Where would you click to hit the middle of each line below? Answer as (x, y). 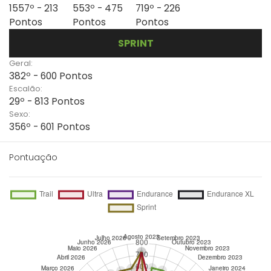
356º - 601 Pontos (50, 127)
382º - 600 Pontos (51, 76)
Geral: (21, 63)
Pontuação (33, 157)
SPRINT (135, 43)
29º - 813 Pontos (47, 101)
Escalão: (26, 89)
